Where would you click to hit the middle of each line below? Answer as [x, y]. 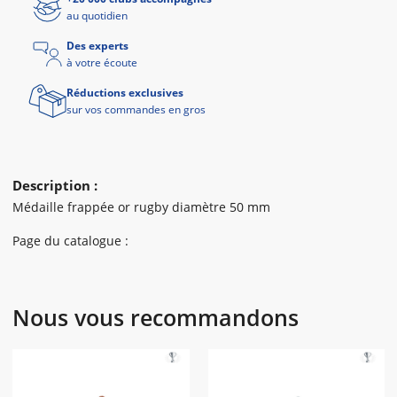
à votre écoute [102, 62]
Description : [55, 185]
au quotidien [97, 16]
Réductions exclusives [125, 93]
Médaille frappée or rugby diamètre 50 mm [141, 207]
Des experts [97, 46]
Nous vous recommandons [156, 317]
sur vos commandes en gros [136, 109]
